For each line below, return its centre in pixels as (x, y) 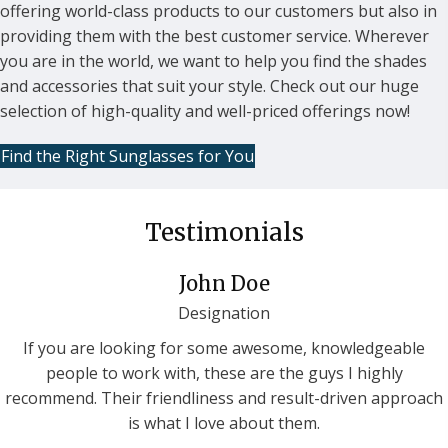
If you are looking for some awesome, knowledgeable (224, 347)
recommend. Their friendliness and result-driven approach (224, 397)
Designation (224, 312)
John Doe (224, 283)
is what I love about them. (224, 422)
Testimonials (224, 232)
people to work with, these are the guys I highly (224, 372)
